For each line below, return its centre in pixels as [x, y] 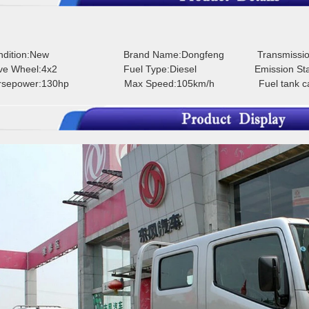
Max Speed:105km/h [191, 83]
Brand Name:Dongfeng [190, 54]
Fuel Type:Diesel [189, 69]
